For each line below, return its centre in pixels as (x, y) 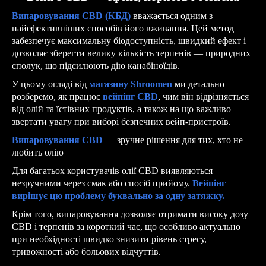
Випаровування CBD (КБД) (71, 15)
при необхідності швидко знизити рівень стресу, (109, 239)
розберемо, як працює (57, 96)
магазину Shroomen (131, 84)
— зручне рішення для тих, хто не (173, 140)
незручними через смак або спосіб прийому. (102, 183)
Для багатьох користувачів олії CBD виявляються (112, 170)
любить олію (38, 152)
